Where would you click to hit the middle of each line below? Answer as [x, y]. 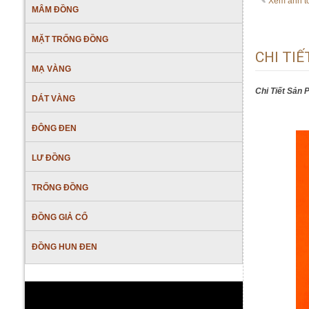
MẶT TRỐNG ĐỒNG [70, 39]
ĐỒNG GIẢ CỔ [60, 217]
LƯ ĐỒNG [51, 158]
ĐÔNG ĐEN [54, 128]
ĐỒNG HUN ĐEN [64, 247]
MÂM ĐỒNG [55, 10]
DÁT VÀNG [53, 99]
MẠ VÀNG [51, 69]
